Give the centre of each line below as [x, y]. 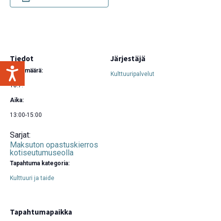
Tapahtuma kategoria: [40, 164]
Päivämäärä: [26, 71]
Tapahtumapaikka [41, 212]
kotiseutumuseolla [42, 153]
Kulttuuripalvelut [132, 74]
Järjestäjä [128, 59]
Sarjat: [20, 135]
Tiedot [22, 59]
